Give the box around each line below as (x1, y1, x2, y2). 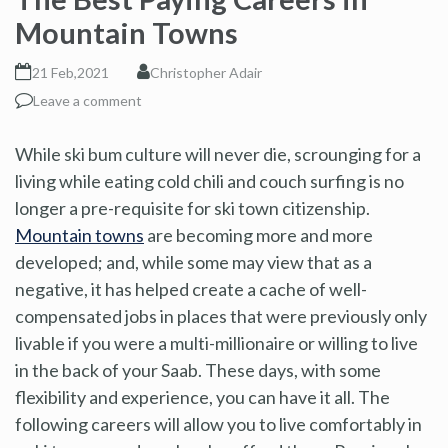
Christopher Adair (150, 63, 262, 81)
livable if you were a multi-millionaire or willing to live (15, 331, 418, 354)
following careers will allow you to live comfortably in (15, 412, 422, 435)
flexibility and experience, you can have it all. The (15, 385, 390, 408)
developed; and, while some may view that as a (15, 250, 372, 273)
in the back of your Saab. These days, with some (15, 358, 381, 381)
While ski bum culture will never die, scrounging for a (15, 142, 421, 165)
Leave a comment (33, 91, 142, 109)
